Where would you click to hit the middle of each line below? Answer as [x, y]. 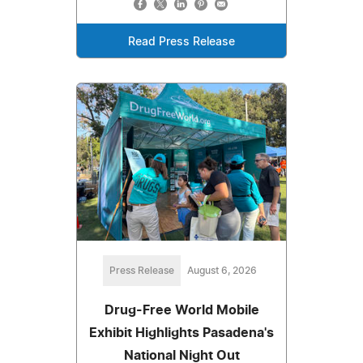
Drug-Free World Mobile [181, 310]
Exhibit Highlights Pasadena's [181, 333]
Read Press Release [181, 43]
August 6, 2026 [222, 270]
